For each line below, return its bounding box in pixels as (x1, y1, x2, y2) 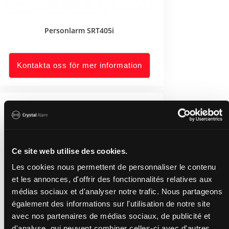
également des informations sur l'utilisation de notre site (12, 199, 210, 208)
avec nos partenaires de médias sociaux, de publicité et (12, 211, 211, 220)
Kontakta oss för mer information (16, 61, 142, 70)
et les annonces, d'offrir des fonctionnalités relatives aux (12, 174, 213, 184)
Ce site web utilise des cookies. (12, 146, 127, 155)
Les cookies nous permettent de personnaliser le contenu (12, 162, 216, 171)
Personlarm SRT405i (44, 26, 114, 36)
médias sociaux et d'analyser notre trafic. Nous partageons (12, 187, 222, 196)
